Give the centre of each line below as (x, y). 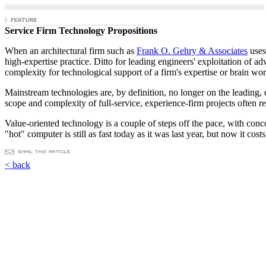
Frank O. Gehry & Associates (192, 51)
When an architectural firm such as (71, 51)
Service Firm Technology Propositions (81, 31)
